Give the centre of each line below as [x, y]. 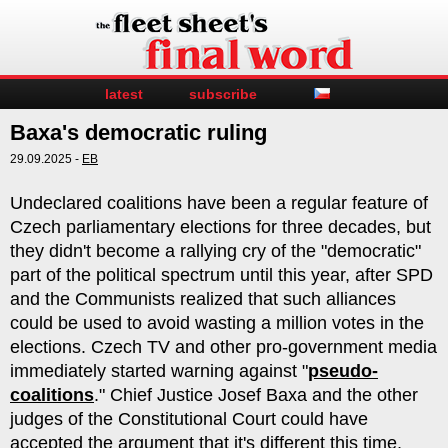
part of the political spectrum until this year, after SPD [221, 275]
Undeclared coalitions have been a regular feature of [219, 203]
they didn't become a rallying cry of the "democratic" [215, 251]
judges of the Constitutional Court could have [189, 419]
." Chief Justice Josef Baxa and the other [256, 395]
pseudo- [343, 371]
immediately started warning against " [159, 371]
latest [123, 94]
